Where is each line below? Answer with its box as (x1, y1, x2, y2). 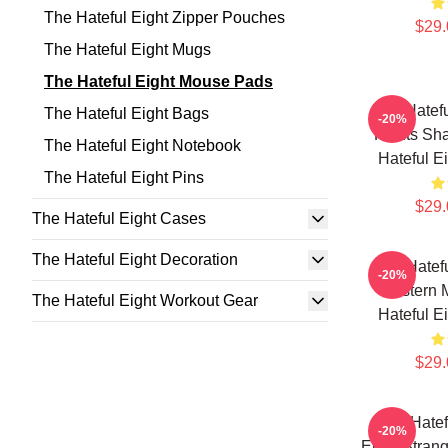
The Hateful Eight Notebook (44, 137, 241, 154)
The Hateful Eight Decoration (32, 251, 238, 268)
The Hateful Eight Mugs (44, 41, 211, 58)
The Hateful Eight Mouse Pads (44, 73, 273, 90)
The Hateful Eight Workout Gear (32, 292, 258, 309)
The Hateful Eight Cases (32, 210, 206, 227)
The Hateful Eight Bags (44, 105, 209, 122)
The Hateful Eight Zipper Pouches (44, 9, 285, 26)
